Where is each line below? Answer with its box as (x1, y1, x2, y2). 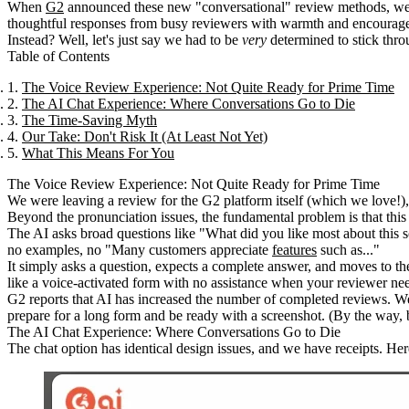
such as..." (317, 241, 380, 257)
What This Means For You (22, 144, 174, 161)
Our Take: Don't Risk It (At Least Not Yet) (22, 128, 267, 144)
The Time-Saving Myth (22, 111, 157, 128)
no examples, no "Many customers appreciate (7, 241, 272, 257)
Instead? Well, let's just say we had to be (7, 31, 242, 47)
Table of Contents (7, 47, 110, 64)
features (272, 241, 317, 257)
